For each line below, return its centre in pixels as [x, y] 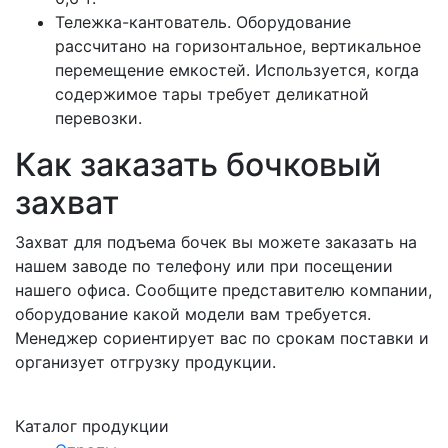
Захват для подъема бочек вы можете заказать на [216, 241]
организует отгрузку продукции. [145, 361]
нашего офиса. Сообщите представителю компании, [223, 289]
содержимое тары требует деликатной [212, 93]
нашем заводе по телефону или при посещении [204, 265]
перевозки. [98, 117]
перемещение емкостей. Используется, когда [237, 69]
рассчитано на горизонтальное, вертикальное [238, 45]
